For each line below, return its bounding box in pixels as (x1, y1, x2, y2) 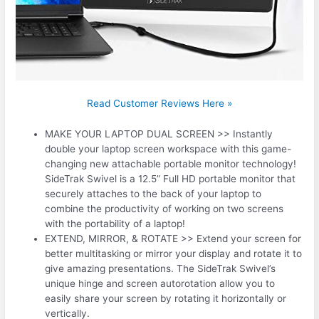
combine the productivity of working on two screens (45, 202, 284, 214)
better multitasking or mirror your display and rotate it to (45, 247, 303, 259)
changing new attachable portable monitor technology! (45, 157, 297, 169)
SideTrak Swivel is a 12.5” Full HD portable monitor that (45, 172, 296, 184)
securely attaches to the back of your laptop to (45, 187, 262, 199)
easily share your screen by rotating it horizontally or (45, 292, 287, 304)
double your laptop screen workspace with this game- (45, 142, 292, 155)
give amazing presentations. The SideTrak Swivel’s (45, 262, 276, 274)
